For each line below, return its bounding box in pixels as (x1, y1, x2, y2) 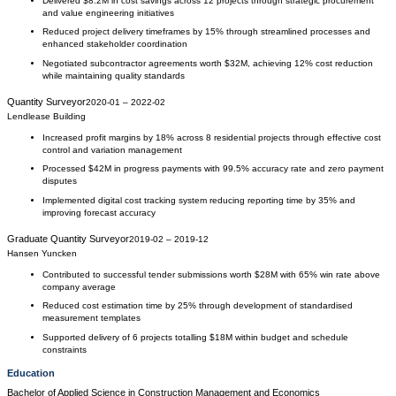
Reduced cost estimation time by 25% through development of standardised (42, 301, 353, 310)
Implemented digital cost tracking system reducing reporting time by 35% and (42, 194, 355, 205)
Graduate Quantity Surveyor (7, 232, 129, 244)
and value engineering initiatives (42, 7, 174, 18)
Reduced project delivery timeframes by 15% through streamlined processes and (42, 27, 370, 36)
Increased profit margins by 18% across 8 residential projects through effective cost (42, 132, 381, 142)
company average (42, 281, 116, 292)
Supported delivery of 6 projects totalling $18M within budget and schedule (42, 331, 348, 342)
